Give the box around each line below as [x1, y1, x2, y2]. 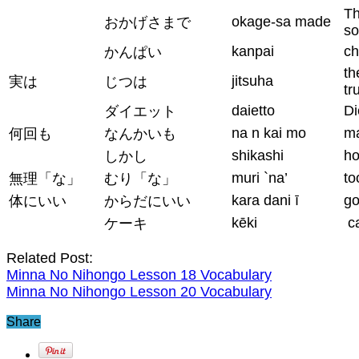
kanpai [232, 42, 274, 59]
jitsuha [232, 72, 273, 89]
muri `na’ [232, 169, 288, 186]
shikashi [232, 147, 284, 163]
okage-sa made [232, 13, 331, 30]
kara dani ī [232, 192, 299, 208]
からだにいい [104, 192, 191, 209]
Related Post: [6, 249, 93, 266]
